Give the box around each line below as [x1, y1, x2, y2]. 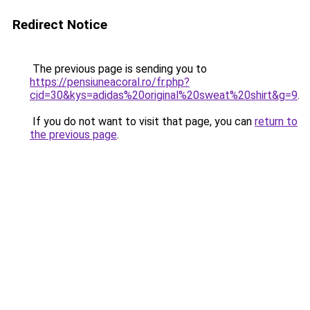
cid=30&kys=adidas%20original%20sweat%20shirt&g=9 [30, 89, 298, 102]
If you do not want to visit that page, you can [30, 115, 255, 128]
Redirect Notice [12, 17, 107, 33]
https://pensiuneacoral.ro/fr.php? [30, 75, 190, 89]
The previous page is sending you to [30, 62, 207, 75]
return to [255, 115, 298, 128]
